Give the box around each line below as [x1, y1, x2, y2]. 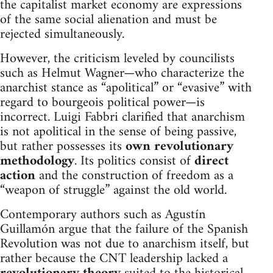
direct [194, 149, 229, 173]
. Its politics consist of [74, 149, 194, 173]
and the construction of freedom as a [35, 163, 233, 188]
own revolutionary [126, 134, 233, 158]
